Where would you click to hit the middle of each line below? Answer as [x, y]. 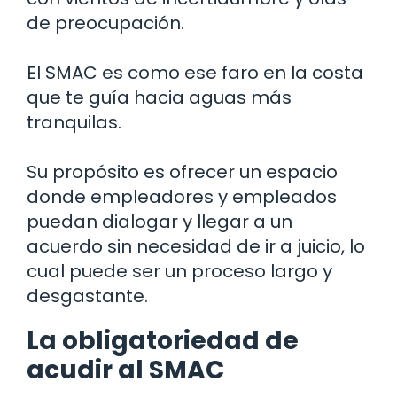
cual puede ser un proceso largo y [179, 272]
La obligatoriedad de [163, 341]
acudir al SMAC [125, 370]
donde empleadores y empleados [182, 197]
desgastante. [87, 296]
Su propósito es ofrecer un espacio [182, 172]
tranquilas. [74, 123]
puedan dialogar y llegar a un [160, 222]
